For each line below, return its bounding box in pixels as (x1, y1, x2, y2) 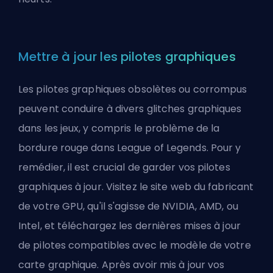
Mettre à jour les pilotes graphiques (18, 48, 236, 65)
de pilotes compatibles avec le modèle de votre (18, 238, 251, 252)
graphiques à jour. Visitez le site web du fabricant (18, 179, 254, 194)
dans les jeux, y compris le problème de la (18, 121, 220, 135)
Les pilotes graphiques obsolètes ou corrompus (18, 82, 247, 96)
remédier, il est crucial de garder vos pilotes (18, 160, 230, 174)
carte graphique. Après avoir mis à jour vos (18, 257, 225, 272)
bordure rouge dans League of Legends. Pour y (18, 140, 241, 155)
